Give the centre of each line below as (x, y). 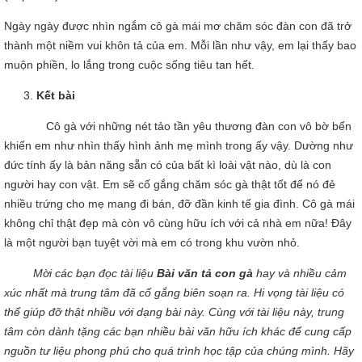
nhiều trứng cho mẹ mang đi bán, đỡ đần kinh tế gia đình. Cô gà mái (179, 204)
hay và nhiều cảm (301, 273)
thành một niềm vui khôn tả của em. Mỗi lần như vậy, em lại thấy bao (180, 45)
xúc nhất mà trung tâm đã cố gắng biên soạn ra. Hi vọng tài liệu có (174, 293)
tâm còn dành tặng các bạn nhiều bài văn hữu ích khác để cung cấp (178, 331)
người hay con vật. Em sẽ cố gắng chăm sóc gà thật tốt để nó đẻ (170, 184)
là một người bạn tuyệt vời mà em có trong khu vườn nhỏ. (152, 242)
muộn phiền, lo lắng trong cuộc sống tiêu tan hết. (129, 65)
